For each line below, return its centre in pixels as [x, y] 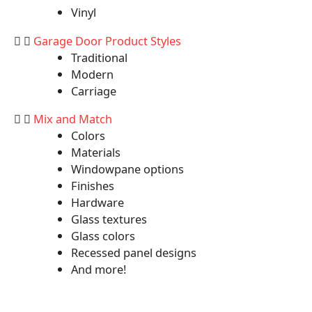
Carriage [94, 91]
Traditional [100, 57]
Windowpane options [128, 169]
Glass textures [109, 219]
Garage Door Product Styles [107, 40]
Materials [96, 153]
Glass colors [103, 236]
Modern [93, 74]
